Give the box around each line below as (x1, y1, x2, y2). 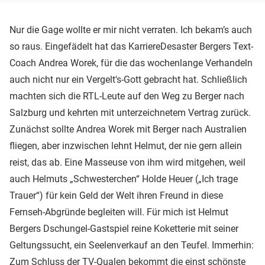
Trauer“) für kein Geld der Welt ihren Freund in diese (9, 189, 223, 201)
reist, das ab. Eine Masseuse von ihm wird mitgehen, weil (9, 156, 245, 168)
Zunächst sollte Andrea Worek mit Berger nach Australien (9, 123, 247, 135)
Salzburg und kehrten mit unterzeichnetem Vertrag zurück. (9, 106, 251, 118)
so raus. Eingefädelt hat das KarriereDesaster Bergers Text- (9, 40, 253, 52)
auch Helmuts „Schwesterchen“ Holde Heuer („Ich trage (9, 173, 238, 185)
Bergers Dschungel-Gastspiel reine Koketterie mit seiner (9, 222, 238, 234)
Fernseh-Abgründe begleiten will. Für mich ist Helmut (9, 206, 228, 218)
